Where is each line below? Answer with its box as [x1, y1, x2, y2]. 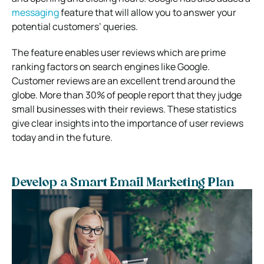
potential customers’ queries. [12, 19, 138, 33]
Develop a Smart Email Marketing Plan [12, 177, 234, 189]
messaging [12, 5, 61, 19]
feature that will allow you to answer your [61, 5, 236, 19]
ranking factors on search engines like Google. [12, 60, 210, 73]
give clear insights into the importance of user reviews [12, 116, 243, 130]
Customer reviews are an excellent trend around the [12, 74, 235, 87]
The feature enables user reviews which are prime [12, 45, 226, 59]
